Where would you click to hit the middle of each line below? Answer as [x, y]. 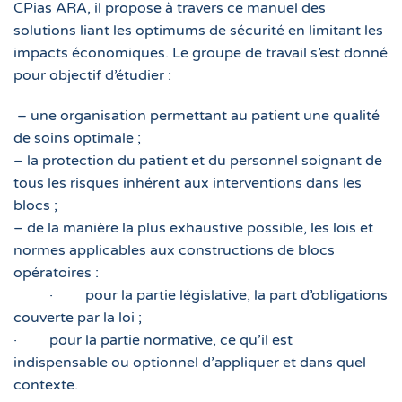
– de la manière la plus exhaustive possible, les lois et [193, 228]
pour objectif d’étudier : [92, 75]
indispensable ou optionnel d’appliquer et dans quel [190, 363]
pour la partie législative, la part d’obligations [236, 295]
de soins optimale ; [77, 138]
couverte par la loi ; [78, 318]
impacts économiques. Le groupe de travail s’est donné [201, 53]
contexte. [46, 385]
